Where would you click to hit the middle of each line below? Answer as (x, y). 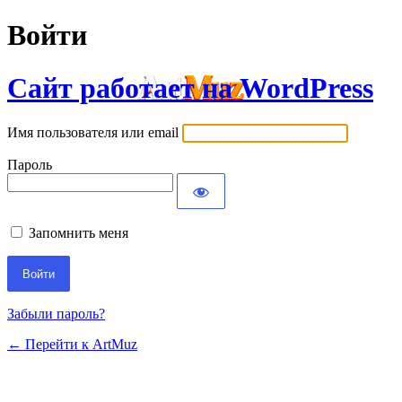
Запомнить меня (79, 233)
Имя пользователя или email (93, 133)
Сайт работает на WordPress (190, 87)
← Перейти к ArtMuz (72, 345)
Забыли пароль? (56, 314)
